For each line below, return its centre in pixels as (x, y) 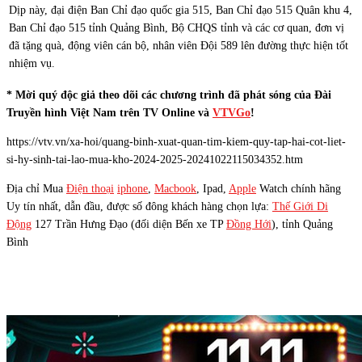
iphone (133, 188)
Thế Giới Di (300, 206)
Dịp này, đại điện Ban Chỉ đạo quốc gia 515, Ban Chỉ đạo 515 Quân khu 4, (181, 10)
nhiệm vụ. (32, 63)
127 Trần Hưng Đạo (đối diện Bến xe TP (129, 224)
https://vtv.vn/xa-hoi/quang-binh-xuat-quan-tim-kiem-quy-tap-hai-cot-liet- (176, 141)
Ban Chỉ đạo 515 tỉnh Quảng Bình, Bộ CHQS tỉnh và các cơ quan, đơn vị (177, 27)
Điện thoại (90, 188)
